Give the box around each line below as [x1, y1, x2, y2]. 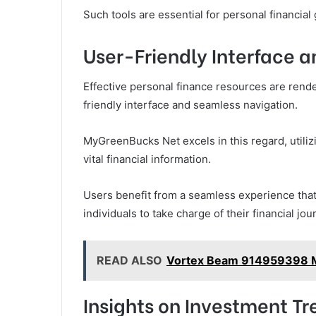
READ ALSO [97, 253, 162, 267]
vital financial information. [83, 152, 211, 166]
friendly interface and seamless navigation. [83, 97, 298, 111]
